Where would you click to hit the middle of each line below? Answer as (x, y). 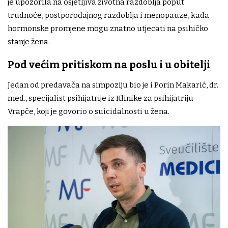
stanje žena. (29, 41)
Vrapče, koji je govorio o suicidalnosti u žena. (89, 111)
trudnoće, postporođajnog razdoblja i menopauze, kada (108, 15)
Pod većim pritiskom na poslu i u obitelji (109, 64)
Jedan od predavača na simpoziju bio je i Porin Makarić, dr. (113, 85)
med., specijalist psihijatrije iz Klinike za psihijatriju (101, 98)
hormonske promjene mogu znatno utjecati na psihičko (108, 28)
